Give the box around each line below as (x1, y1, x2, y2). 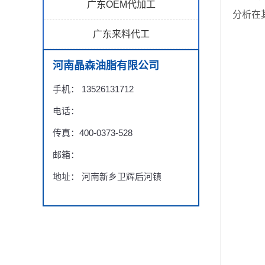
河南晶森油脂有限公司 (53, 60, 159, 72)
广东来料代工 (92, 29, 150, 39)
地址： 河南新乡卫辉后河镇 (53, 172, 161, 182)
